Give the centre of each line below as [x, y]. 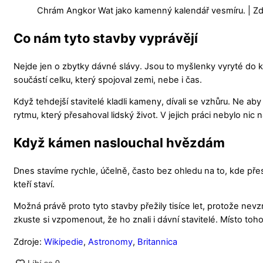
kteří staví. [34, 184]
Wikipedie [64, 242]
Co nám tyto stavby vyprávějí [106, 38]
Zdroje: [29, 242]
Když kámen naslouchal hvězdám [119, 143]
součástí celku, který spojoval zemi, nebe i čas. [108, 80]
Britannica [157, 242]
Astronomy [110, 242]
